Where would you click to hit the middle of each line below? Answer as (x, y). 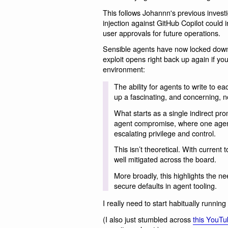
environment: (124, 69)
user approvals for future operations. (162, 33)
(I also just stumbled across (148, 219)
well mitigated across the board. (165, 159)
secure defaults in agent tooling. (165, 186)
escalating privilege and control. (165, 133)
